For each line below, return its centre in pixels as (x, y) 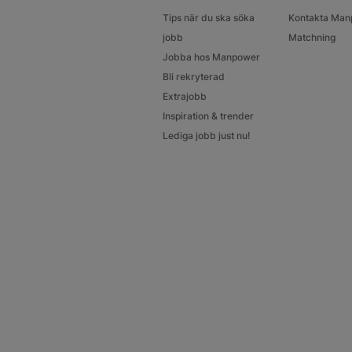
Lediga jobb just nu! (207, 136)
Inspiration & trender (208, 116)
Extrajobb (185, 97)
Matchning (312, 38)
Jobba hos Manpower (211, 57)
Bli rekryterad (194, 77)
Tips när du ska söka (209, 18)
